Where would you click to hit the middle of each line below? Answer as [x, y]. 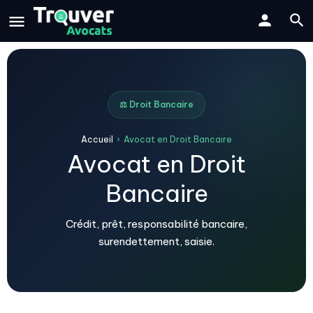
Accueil [97, 139]
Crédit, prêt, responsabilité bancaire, [156, 224]
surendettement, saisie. [156, 241]
